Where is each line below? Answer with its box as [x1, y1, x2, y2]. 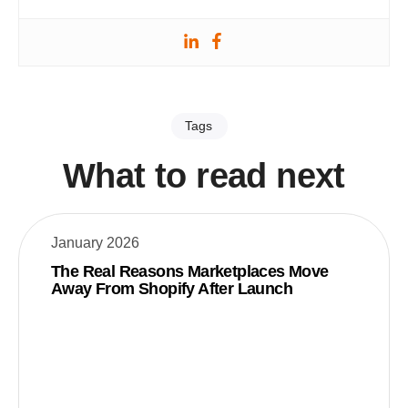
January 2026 [51, 234, 139, 250]
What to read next [63, 156, 345, 195]
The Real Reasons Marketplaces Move [51, 261, 329, 280]
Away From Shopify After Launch [51, 279, 292, 298]
